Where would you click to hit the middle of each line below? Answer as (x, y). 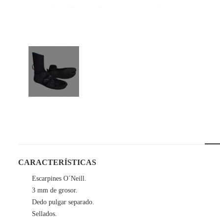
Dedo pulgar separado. (63, 202)
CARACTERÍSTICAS (57, 162)
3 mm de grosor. (55, 190)
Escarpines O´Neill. (59, 179)
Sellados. (44, 214)
